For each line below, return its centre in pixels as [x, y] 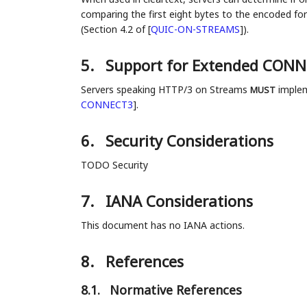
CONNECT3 [107, 105]
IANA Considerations [179, 201]
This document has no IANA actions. [162, 225]
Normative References [175, 290]
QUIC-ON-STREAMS [195, 29]
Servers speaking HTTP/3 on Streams [165, 90]
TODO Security [114, 165]
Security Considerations [189, 141]
